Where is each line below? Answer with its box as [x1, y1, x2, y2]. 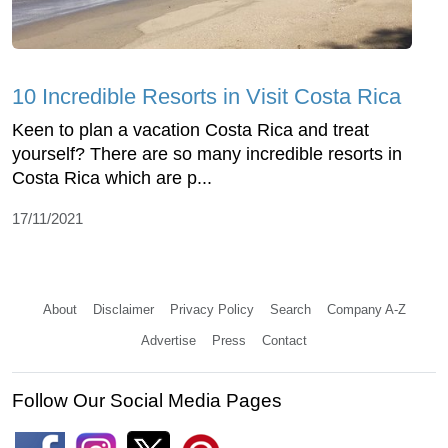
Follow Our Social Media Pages [12, 390, 282, 412]
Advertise [141, 333, 196, 349]
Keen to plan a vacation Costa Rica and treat [12, 120, 369, 141]
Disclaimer [92, 302, 154, 318]
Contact [262, 333, 307, 349]
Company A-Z [326, 302, 406, 318]
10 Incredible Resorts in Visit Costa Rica [12, 84, 401, 110]
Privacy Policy [169, 302, 254, 318]
